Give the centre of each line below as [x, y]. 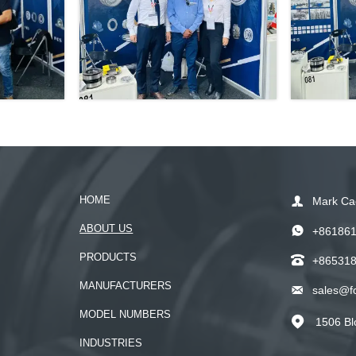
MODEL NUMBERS [126, 315]
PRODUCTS [108, 257]
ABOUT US [106, 229]
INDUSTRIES [111, 343]
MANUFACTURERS [126, 286]
